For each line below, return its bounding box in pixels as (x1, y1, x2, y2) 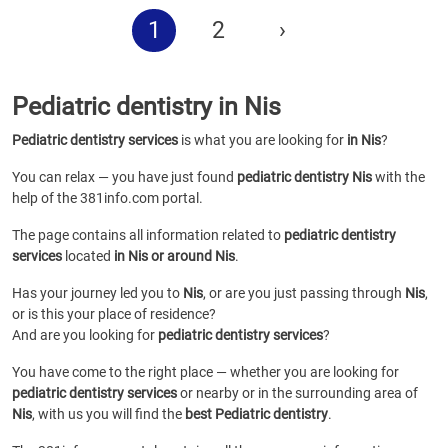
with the (372, 169, 425, 185)
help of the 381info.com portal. (12, 190, 203, 206)
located (62, 248, 114, 264)
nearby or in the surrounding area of (196, 385, 418, 401)
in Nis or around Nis (114, 248, 235, 264)
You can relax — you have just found (12, 169, 237, 185)
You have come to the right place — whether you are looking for (12, 364, 399, 380)
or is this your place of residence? (12, 306, 216, 322)
